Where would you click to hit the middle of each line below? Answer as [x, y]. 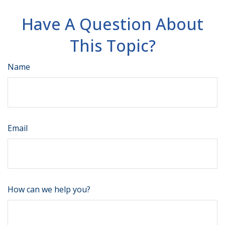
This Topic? [113, 46]
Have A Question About [113, 24]
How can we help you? [49, 190]
